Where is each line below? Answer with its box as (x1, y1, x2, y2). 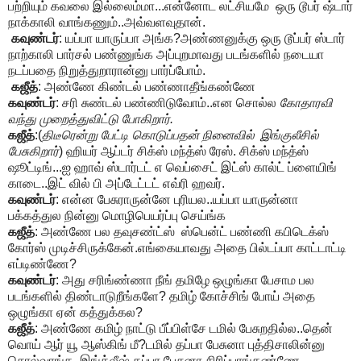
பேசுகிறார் (8, 144, 59, 159)
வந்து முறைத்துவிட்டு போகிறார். (8, 112, 173, 127)
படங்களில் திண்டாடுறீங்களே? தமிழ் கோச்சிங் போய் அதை (8, 289, 315, 304)
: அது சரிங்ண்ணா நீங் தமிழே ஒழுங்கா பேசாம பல (56, 273, 314, 288)
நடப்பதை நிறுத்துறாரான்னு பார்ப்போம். (8, 64, 205, 78)
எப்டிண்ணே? (8, 257, 77, 272)
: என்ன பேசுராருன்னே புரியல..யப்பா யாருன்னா (56, 193, 298, 207)
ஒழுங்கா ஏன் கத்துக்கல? (8, 305, 143, 320)
